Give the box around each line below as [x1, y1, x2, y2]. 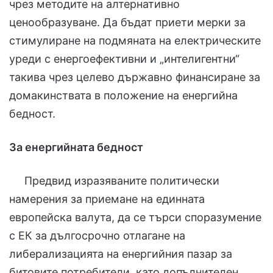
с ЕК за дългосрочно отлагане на [9, 229, 185, 242]
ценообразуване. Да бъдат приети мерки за [9, 15, 246, 29]
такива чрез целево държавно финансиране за [9, 70, 260, 83]
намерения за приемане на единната [9, 192, 205, 205]
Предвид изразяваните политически [9, 174, 219, 187]
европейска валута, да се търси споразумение [9, 210, 261, 224]
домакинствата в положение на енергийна [9, 88, 238, 102]
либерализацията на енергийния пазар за [9, 247, 232, 260]
